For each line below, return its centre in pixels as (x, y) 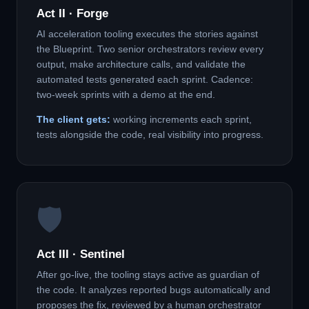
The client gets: (73, 120)
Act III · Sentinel (81, 254)
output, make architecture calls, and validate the (141, 64)
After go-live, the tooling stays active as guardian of (148, 275)
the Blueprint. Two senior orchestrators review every (150, 49)
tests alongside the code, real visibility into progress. (150, 135)
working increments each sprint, (181, 120)
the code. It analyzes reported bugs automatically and (153, 290)
